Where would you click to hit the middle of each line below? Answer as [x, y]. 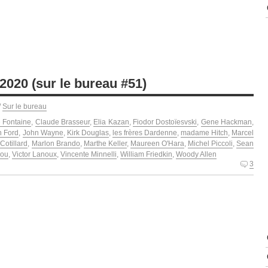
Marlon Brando [56, 143]
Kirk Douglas [88, 133]
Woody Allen [196, 154]
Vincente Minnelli [89, 154]
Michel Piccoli [211, 143]
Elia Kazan [111, 122]
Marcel [243, 133]
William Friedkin [146, 154]
